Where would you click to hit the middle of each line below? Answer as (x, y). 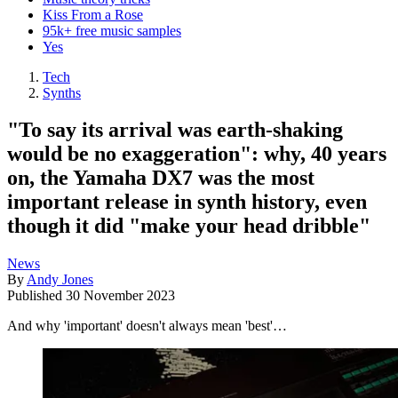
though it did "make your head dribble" (189, 226)
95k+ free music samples (112, 30)
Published (36, 296)
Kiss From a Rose (93, 14)
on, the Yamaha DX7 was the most (161, 178)
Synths (62, 92)
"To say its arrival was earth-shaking (175, 130)
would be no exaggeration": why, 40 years (197, 154)
